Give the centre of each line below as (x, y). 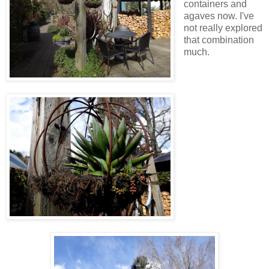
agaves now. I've (219, 16)
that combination (219, 40)
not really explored (223, 28)
